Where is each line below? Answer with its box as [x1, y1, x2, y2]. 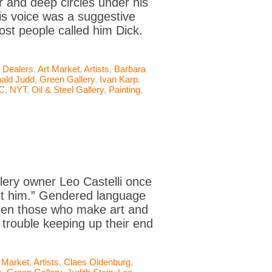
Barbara [114, 64, 146, 75]
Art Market [38, 64, 80, 75]
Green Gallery [39, 74, 95, 85]
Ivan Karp [100, 74, 138, 85]
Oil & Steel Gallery [32, 84, 104, 95]
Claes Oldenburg [64, 257, 131, 268]
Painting [109, 84, 140, 95]
